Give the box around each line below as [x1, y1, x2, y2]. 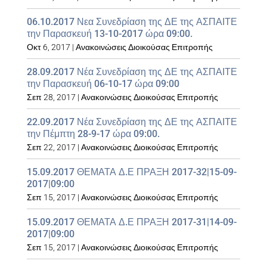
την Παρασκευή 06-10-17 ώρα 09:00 [26, 78, 179, 89]
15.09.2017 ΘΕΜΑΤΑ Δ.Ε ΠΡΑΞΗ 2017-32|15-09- [26, 166, 237, 178]
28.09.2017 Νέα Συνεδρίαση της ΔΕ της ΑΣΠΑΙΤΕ [26, 66, 237, 77]
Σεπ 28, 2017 [26, 92, 76, 102]
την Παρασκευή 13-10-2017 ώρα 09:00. [26, 28, 193, 39]
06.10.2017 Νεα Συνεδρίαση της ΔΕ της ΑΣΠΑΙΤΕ [26, 16, 237, 27]
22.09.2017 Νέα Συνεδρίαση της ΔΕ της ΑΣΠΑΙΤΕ [26, 116, 237, 128]
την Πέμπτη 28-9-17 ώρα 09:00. [26, 128, 160, 139]
